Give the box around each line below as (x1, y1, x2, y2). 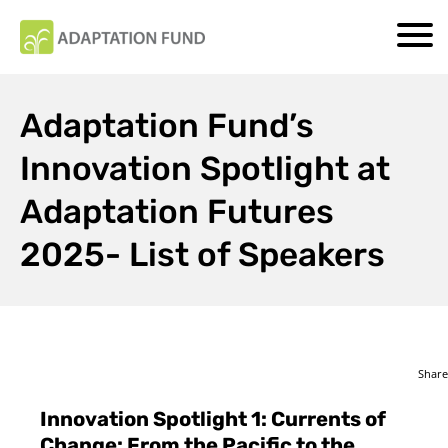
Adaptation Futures (20, 191, 334, 231)
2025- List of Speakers (20, 234, 385, 274)
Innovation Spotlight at (20, 148, 390, 188)
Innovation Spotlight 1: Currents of (40, 406, 386, 431)
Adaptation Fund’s (20, 105, 314, 145)
